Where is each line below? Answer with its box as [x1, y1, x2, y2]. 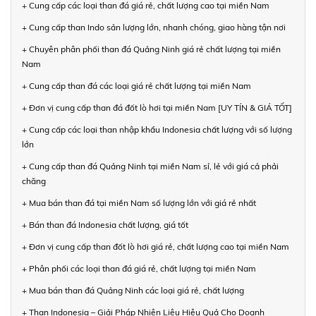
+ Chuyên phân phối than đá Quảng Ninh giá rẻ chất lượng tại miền [22, 43, 281, 54]
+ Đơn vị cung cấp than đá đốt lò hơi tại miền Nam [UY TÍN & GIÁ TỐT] [22, 102, 292, 113]
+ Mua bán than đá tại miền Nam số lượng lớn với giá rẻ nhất [22, 197, 256, 208]
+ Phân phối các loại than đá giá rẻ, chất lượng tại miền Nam [22, 262, 256, 274]
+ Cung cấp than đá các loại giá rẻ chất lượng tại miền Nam [22, 80, 251, 91]
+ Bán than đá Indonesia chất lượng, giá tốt [22, 219, 188, 230]
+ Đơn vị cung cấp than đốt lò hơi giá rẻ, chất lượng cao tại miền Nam [22, 241, 289, 252]
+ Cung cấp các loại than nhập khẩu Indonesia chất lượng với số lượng [22, 123, 292, 135]
